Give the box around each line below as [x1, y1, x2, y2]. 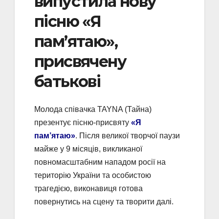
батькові [34, 72, 101, 91]
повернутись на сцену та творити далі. [34, 197, 174, 206]
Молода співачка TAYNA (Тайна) [34, 105, 152, 113]
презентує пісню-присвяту [34, 118, 131, 127]
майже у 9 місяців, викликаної [34, 144, 142, 153]
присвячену [34, 52, 126, 71]
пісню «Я [34, 12, 101, 31]
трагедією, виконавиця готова [34, 184, 143, 193]
